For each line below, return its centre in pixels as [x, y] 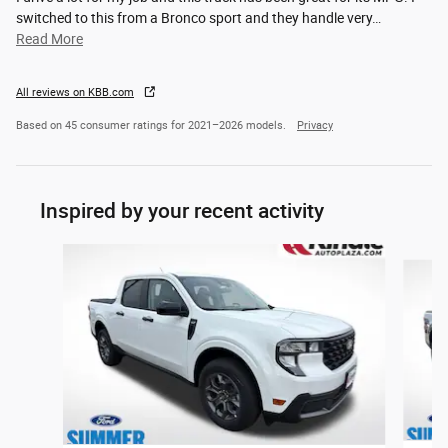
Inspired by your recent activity [182, 211]
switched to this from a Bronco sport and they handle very [194, 18]
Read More [54, 39]
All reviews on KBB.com [75, 93]
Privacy [315, 126]
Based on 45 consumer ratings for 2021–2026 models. [152, 126]
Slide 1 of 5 [48, 253]
